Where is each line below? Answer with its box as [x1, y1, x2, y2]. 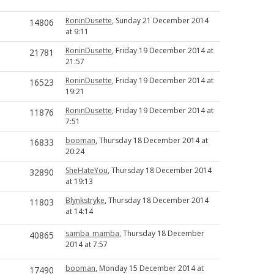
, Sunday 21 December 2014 [112, 15, 209, 26]
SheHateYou [65, 165, 108, 176]
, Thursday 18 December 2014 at [95, 135, 208, 146]
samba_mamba [65, 228, 119, 239]
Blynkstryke [65, 195, 105, 206]
